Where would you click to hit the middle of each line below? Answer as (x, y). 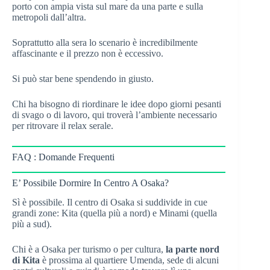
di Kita (26, 260)
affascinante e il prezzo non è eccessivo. (88, 53)
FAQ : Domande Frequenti (63, 157)
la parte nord (193, 250)
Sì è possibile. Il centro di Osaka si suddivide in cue (110, 202)
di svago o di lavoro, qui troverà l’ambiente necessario (115, 115)
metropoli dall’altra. (49, 17)
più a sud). (32, 224)
